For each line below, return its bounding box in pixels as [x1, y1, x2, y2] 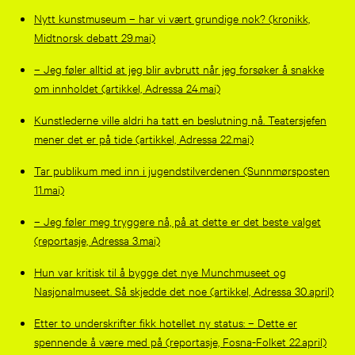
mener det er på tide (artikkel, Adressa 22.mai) [33, 130, 254, 146]
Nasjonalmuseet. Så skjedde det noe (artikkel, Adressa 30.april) [33, 282, 334, 298]
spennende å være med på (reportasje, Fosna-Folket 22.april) [33, 333, 326, 349]
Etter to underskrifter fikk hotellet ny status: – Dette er [33, 314, 297, 330]
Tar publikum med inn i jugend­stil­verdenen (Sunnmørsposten [33, 162, 330, 177]
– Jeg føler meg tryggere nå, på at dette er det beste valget [33, 212, 321, 228]
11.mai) [33, 181, 64, 197]
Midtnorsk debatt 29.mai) [33, 29, 155, 44]
